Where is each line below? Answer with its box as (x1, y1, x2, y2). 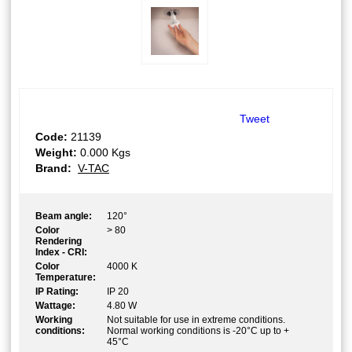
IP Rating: (35, 286, 79, 298)
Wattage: (35, 300, 75, 312)
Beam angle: (35, 211, 92, 222)
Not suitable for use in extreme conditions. (107, 314, 285, 326)
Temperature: (35, 272, 96, 284)
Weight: (35, 146, 77, 159)
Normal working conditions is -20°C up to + (107, 325, 289, 337)
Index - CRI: (35, 247, 87, 258)
